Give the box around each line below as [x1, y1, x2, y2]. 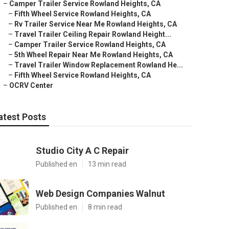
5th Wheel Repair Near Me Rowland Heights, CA [14, 51, 173, 59]
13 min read [88, 160, 126, 168]
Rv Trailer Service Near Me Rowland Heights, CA [14, 20, 177, 28]
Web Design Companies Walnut [36, 188, 165, 199]
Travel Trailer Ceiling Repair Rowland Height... [14, 30, 171, 38]
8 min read [88, 203, 122, 211]
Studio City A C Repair [36, 145, 129, 156]
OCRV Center [9, 81, 53, 89]
